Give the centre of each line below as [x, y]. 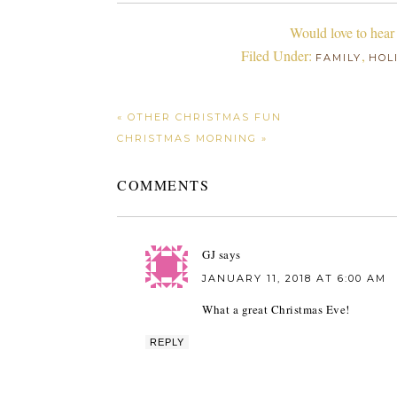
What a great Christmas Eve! [276, 309]
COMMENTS [163, 185]
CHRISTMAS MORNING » [192, 138]
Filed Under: [278, 55]
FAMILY [339, 58]
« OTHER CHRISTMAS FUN [199, 117]
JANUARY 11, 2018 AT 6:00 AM [294, 278]
